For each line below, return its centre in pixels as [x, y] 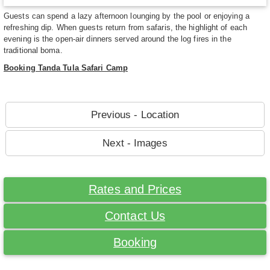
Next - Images [135, 143]
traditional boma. [33, 51]
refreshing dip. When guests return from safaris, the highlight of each [126, 28]
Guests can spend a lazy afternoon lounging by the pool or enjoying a [127, 16]
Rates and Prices [135, 190]
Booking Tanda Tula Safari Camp [66, 68]
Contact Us [135, 216]
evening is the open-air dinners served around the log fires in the [118, 39]
